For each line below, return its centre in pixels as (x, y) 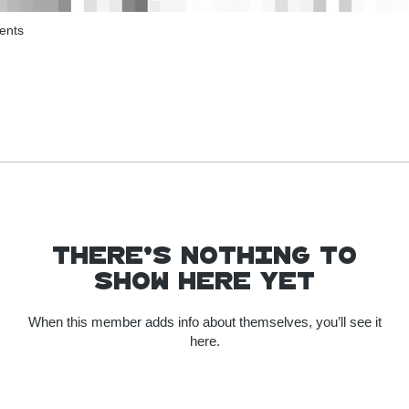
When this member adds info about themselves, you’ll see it (204, 322)
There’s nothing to (204, 256)
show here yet (204, 281)
